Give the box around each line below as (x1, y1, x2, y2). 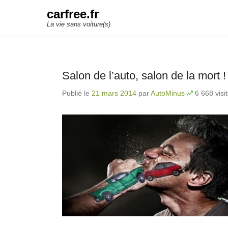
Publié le (62, 89, 92, 97)
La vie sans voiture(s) (47, 20, 110, 28)
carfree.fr (47, 7, 99, 21)
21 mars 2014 (92, 89, 136, 97)
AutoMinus (151, 89, 185, 97)
